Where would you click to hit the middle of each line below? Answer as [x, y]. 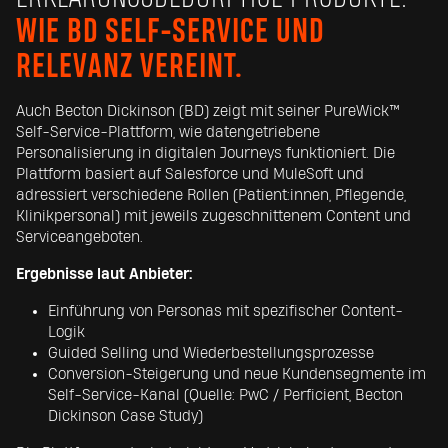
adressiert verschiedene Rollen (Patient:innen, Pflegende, [211, 195]
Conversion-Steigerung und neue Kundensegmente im [237, 374]
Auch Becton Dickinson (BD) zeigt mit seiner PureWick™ [208, 111]
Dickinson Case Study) [125, 416]
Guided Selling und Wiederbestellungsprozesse [211, 353]
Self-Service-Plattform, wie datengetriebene [168, 132]
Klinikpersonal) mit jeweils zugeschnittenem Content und [213, 216]
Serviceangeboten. [79, 237]
